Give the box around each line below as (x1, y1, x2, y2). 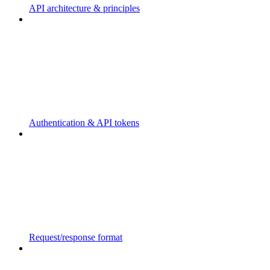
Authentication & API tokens (29, 118, 139, 128)
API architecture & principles (29, 3, 140, 14)
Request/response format (29, 232, 122, 243)
